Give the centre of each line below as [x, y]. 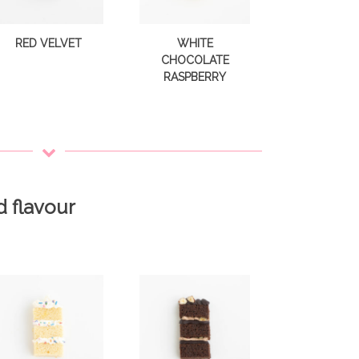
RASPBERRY [195, 77]
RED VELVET [48, 44]
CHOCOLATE [195, 61]
